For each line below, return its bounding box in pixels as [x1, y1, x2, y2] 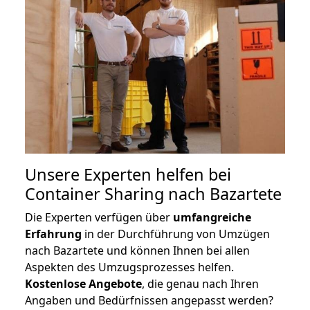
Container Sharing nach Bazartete [25, 182, 282, 205]
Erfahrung [25, 226, 82, 241]
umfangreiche [173, 209, 251, 225]
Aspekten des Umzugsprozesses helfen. [25, 259, 234, 275]
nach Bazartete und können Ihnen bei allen [25, 242, 250, 258]
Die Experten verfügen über [25, 209, 173, 225]
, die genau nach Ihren [142, 275, 259, 291]
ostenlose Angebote [33, 275, 142, 291]
